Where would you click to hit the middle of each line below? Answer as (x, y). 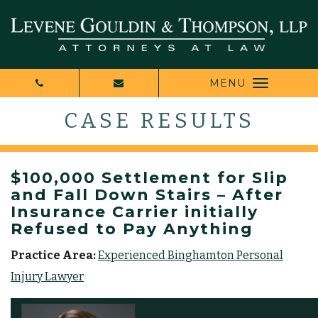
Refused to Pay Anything (132, 229)
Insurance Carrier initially (135, 212)
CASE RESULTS (159, 120)
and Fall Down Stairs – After (147, 194)
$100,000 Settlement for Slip (149, 177)
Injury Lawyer (47, 276)
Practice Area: (53, 255)
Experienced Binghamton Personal (191, 255)
